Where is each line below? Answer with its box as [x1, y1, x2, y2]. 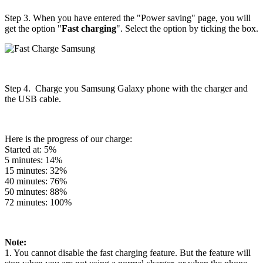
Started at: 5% [5, 144, 56, 154]
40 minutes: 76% [5, 176, 67, 186]
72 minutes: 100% [5, 197, 72, 207]
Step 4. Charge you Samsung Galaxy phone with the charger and [5, 83, 248, 93]
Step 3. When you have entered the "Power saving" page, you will [5, 12, 251, 23]
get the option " [5, 23, 62, 33]
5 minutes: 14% [5, 154, 62, 165]
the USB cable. [5, 93, 61, 104]
